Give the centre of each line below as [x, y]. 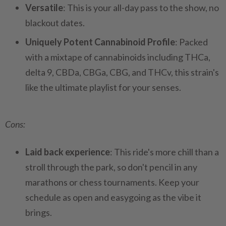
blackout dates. [55, 23]
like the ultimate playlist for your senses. [103, 87]
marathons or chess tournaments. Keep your [112, 182]
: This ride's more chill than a [164, 152]
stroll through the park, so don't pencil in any [111, 167]
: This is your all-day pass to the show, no [141, 8]
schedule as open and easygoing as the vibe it [113, 197]
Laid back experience [68, 152]
